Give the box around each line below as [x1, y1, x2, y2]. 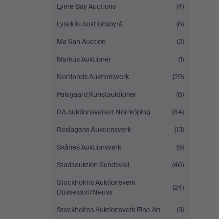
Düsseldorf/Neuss [57, 188, 112, 197]
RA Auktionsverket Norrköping [57, 108, 150, 116]
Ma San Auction [57, 37, 106, 46]
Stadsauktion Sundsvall [57, 160, 129, 169]
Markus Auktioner [57, 55, 111, 64]
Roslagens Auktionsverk [57, 125, 131, 134]
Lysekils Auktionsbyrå [57, 20, 123, 28]
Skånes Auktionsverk [57, 143, 121, 152]
